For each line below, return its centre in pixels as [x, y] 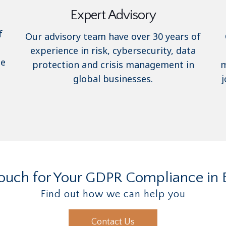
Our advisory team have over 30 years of [113, 36]
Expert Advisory [113, 15]
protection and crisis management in [113, 64]
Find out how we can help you [113, 194]
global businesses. [113, 78]
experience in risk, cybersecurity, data [113, 50]
